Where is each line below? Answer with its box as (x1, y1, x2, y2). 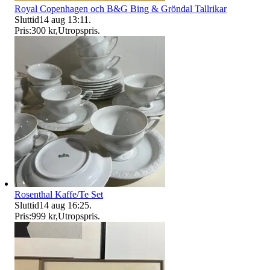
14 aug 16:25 (39, 199, 89, 210)
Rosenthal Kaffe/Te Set (14, 189, 103, 199)
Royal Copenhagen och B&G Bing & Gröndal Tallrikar (14, 3, 227, 14)
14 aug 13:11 (39, 14, 89, 25)
